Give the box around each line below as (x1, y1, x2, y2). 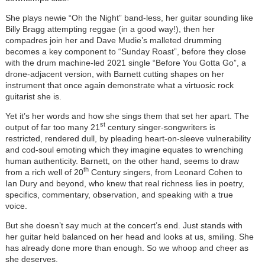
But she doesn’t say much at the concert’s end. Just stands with (5, 220, 243, 230)
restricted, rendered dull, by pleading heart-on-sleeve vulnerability (5, 133, 251, 143)
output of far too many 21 (5, 122, 100, 132)
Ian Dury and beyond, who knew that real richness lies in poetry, (5, 178, 244, 188)
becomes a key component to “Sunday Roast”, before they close (5, 46, 246, 56)
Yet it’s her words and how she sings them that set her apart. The (5, 111, 249, 121)
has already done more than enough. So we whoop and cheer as (5, 243, 248, 253)
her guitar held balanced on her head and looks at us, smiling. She (5, 231, 254, 241)
